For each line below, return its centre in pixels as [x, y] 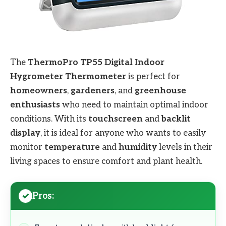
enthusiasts [35, 105]
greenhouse [160, 91]
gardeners [93, 91]
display [25, 133]
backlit [176, 119]
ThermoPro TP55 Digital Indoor [96, 63]
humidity [138, 148]
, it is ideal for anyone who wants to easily [123, 133]
